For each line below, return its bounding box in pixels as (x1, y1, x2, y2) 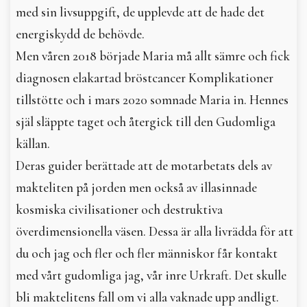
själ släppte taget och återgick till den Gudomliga (16, 113, 275, 130)
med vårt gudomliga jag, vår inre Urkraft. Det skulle (16, 267, 286, 284)
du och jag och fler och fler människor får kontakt (16, 245, 278, 262)
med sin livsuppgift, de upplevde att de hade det (16, 3, 265, 21)
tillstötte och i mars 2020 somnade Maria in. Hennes (16, 91, 288, 108)
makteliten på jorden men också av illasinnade (16, 179, 257, 196)
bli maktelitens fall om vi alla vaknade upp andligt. (16, 288, 279, 306)
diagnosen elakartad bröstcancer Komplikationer (16, 69, 273, 86)
